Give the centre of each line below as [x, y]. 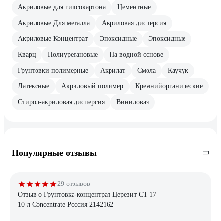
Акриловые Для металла [54, 23]
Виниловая [133, 102]
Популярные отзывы [54, 153]
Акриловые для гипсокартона [62, 7]
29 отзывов [74, 184]
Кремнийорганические [169, 86]
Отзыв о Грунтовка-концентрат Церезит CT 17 [87, 194]
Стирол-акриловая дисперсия [61, 102]
